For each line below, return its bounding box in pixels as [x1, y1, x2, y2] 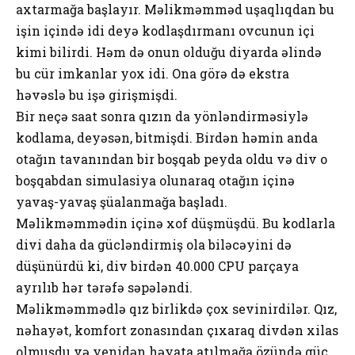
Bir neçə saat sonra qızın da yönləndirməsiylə [16, 107, 308, 124]
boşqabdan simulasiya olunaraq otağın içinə [16, 171, 295, 189]
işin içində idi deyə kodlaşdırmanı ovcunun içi [16, 21, 315, 39]
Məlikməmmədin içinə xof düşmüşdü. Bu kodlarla [16, 214, 335, 231]
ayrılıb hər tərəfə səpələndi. [16, 278, 193, 296]
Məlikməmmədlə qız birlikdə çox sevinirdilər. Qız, [16, 300, 337, 317]
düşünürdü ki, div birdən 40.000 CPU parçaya [16, 257, 299, 274]
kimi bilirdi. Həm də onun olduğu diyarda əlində [16, 43, 322, 60]
